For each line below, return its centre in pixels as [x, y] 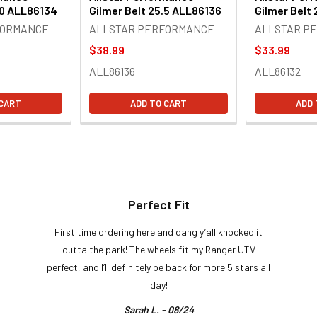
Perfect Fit [158, 204]
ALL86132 [278, 71]
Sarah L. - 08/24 [158, 309]
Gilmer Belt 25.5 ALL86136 [155, 10]
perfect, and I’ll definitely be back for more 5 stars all [158, 267]
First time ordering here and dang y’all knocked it [158, 231]
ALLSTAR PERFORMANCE [152, 28]
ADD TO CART [158, 103]
